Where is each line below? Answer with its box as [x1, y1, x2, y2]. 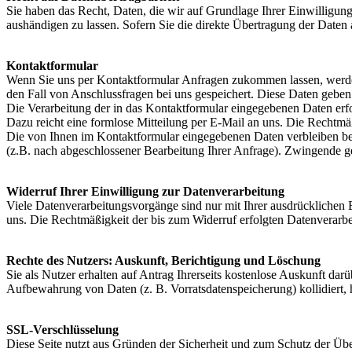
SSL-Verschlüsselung [6, 323, 119, 336]
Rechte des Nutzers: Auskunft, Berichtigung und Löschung [6, 254, 321, 267]
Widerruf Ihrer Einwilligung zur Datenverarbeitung [6, 185, 284, 198]
